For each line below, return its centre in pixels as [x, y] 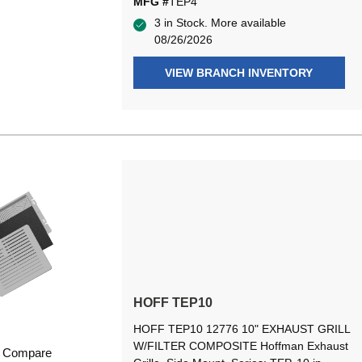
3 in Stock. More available [220, 23]
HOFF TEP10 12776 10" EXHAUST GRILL [241, 329]
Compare [27, 353]
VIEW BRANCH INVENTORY [239, 73]
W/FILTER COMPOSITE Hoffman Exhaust [240, 346]
